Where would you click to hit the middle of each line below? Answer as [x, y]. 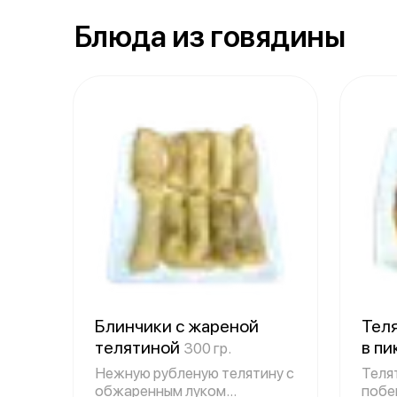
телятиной [139, 347]
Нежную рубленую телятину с [195, 373]
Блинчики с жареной [177, 326]
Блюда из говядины [210, 36]
